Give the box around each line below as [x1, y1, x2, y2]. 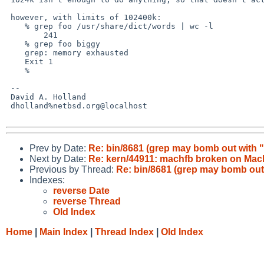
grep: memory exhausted [6, 48, 25, 57]
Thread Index [95, 226, 154, 237]
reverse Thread [53, 196, 121, 206]
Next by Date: [29, 153, 88, 164]
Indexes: [29, 174, 65, 185]
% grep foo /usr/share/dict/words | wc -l [6, 21, 25, 31]
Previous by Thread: [29, 164, 116, 174]
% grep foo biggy [6, 39, 25, 48]
